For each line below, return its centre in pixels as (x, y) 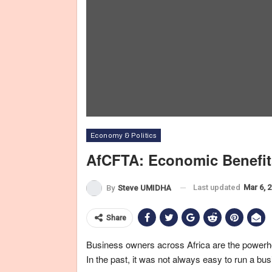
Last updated (218, 187)
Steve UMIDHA (144, 188)
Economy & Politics (124, 135)
